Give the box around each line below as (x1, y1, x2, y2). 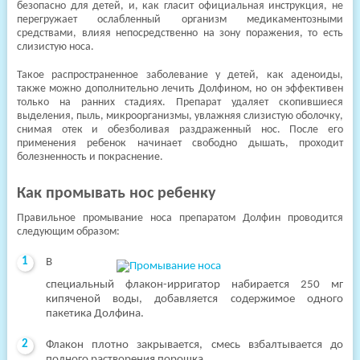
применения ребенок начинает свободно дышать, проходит (16, 137, 344, 149)
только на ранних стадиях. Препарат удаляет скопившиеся (16, 96, 344, 108)
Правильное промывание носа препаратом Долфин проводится (16, 212, 344, 224)
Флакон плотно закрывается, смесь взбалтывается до (45, 339, 344, 351)
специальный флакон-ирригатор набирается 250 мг (45, 279, 344, 291)
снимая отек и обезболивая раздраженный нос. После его (16, 124, 344, 136)
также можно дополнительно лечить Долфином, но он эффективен (16, 83, 344, 95)
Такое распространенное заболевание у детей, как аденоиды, (16, 69, 344, 81)
